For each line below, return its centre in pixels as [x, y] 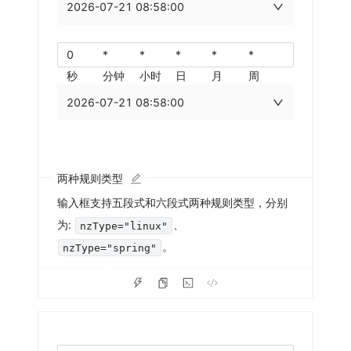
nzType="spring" [110, 248]
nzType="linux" [124, 226]
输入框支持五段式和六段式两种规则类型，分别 [172, 203]
